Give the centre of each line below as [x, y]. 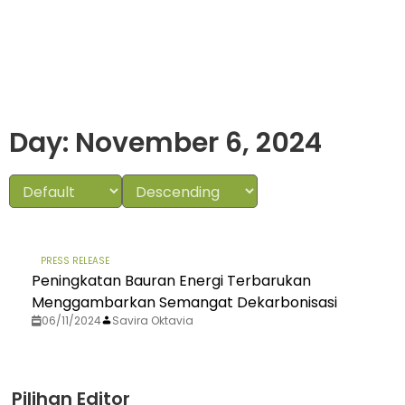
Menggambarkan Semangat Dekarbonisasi [184, 302]
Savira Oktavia [153, 320]
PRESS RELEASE [75, 260]
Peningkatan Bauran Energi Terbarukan [171, 280]
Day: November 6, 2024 [165, 142]
